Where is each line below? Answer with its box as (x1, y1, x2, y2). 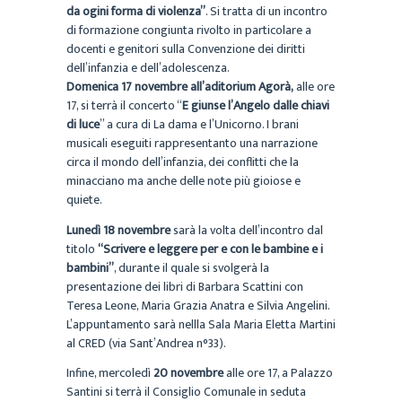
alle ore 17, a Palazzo (223, 363, 333, 384)
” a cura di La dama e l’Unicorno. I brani (100, 114, 299, 135)
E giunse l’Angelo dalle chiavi (182, 95, 329, 117)
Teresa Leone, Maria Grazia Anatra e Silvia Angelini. (66, 294, 329, 316)
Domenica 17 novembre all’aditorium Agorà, (66, 76, 293, 98)
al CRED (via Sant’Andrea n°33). (66, 332, 226, 354)
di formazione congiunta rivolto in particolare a (66, 20, 311, 41)
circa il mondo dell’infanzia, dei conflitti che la (66, 152, 299, 173)
